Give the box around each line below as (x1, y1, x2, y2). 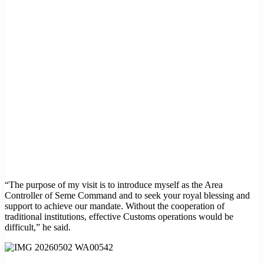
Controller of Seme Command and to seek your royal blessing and (5, 190, 250, 200)
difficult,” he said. (5, 222, 71, 232)
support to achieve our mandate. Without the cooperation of (5, 200, 225, 211)
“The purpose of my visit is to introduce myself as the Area (5, 179, 223, 190)
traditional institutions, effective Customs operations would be (5, 211, 233, 222)
